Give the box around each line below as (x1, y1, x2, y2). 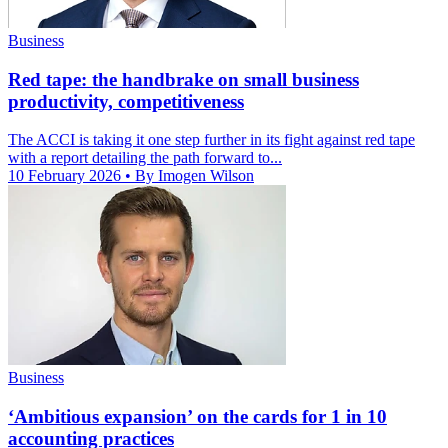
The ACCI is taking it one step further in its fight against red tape (8, 131, 415, 149)
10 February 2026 (8, 167, 125, 185)
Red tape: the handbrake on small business (8, 68, 359, 90)
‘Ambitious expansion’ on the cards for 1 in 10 (8, 405, 387, 427)
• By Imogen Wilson (125, 167, 254, 185)
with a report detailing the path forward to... (8, 149, 282, 167)
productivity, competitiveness (8, 90, 244, 112)
